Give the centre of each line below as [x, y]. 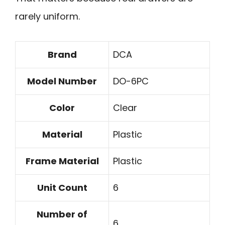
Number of [62, 214]
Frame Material [62, 161]
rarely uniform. [47, 17]
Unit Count [62, 187]
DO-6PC [131, 81]
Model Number [62, 81]
